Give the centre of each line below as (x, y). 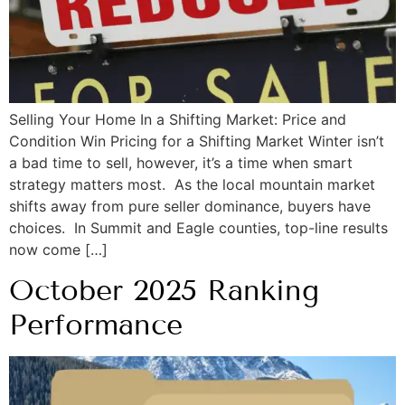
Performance (96, 325)
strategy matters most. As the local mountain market (192, 184)
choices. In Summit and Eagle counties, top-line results (198, 228)
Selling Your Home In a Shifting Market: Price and (178, 119)
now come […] (58, 250)
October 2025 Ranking (164, 291)
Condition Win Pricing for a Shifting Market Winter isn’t (197, 141)
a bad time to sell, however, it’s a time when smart (181, 163)
